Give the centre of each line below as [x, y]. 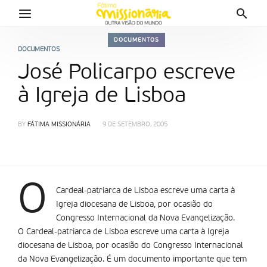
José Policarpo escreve [127, 73]
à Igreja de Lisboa [102, 96]
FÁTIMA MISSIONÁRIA [59, 125]
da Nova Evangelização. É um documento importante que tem [132, 259]
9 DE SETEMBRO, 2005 [135, 125]
